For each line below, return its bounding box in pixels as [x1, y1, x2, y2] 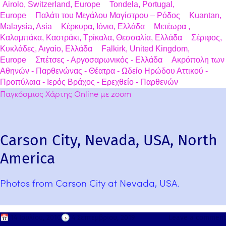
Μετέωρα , [154, 22, 190, 31]
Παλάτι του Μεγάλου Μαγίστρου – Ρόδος [35, 11, 180, 20]
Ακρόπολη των [172, 55, 224, 65]
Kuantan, [189, 11, 221, 20]
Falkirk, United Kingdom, [101, 44, 190, 53]
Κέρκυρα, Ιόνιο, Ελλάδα [61, 22, 145, 31]
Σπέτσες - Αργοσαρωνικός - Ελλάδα [35, 55, 162, 65]
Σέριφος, [191, 33, 222, 42]
